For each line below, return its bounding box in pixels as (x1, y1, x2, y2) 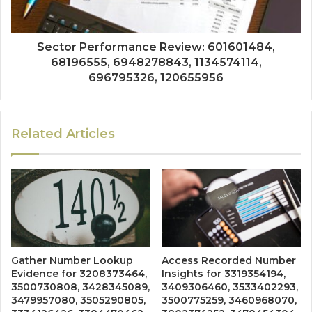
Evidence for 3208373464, (11, 267, 147, 281)
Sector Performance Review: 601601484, (37, 40, 275, 54)
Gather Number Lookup (11, 254, 133, 267)
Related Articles (11, 126, 115, 142)
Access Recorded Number (162, 254, 296, 267)
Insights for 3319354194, (162, 267, 286, 281)
